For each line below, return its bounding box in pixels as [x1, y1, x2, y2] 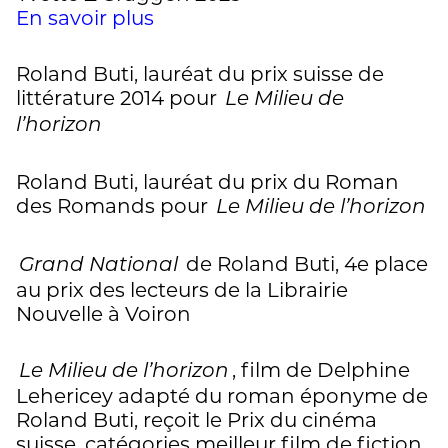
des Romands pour [16, 194, 213, 219]
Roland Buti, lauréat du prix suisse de [16, 62, 384, 87]
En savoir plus [16, 6, 154, 31]
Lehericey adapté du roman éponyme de [16, 384, 428, 409]
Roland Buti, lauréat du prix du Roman [16, 170, 399, 195]
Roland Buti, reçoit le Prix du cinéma [16, 408, 377, 433]
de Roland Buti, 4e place [181, 252, 428, 277]
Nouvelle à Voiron [16, 302, 191, 327]
